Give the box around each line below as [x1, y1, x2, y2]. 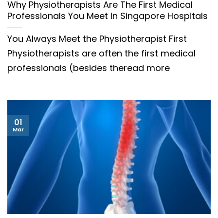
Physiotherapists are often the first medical [7, 47, 196, 60]
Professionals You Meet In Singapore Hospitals [7, 10, 208, 22]
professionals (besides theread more [7, 62, 170, 74]
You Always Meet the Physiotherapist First [7, 33, 187, 45]
